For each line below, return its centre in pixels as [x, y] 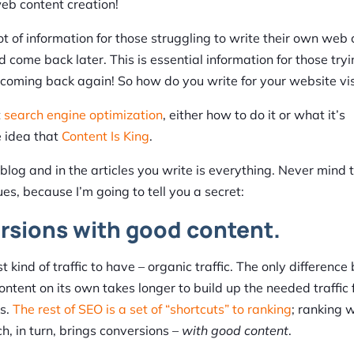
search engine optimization [83, 115]
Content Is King [105, 136]
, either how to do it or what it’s [254, 115]
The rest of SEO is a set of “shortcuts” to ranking [152, 309]
